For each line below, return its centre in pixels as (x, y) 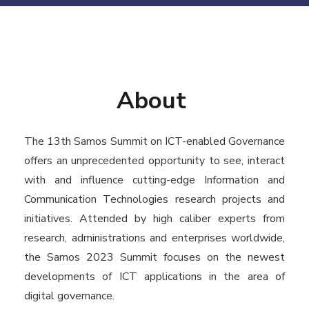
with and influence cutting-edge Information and (154, 180)
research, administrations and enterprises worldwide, (154, 238)
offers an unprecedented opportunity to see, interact (154, 160)
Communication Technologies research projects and (154, 199)
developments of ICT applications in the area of (154, 276)
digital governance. (69, 296)
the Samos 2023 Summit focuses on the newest (154, 257)
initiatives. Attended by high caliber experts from (154, 218)
